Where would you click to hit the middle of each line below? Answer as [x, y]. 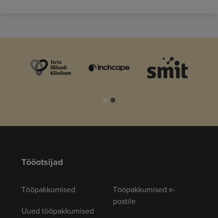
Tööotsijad [42, 162]
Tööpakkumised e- [144, 190]
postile [124, 201]
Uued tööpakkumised [58, 211]
